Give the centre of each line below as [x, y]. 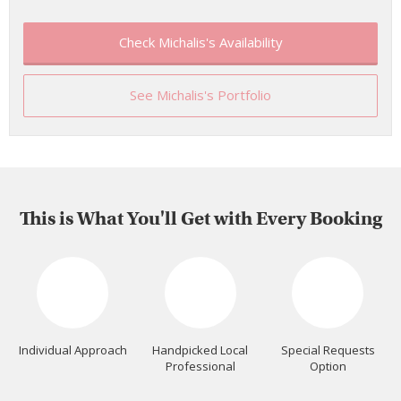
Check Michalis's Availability [200, 42]
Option [328, 366]
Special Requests [328, 350]
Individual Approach [73, 350]
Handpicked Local [200, 350]
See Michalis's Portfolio [200, 95]
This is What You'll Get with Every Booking [200, 218]
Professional [200, 366]
